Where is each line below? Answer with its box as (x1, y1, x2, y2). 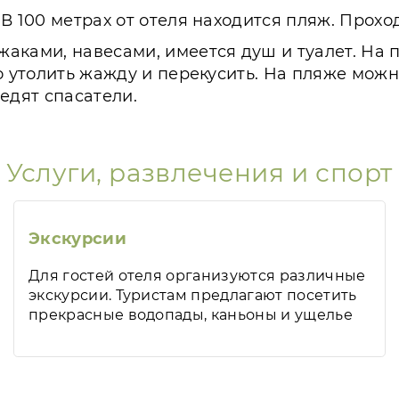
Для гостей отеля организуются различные (28, 267, 366, 284)
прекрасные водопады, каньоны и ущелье (28, 306, 353, 323)
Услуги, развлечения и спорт (5, 158, 394, 188)
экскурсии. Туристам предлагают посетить (28, 287, 357, 304)
